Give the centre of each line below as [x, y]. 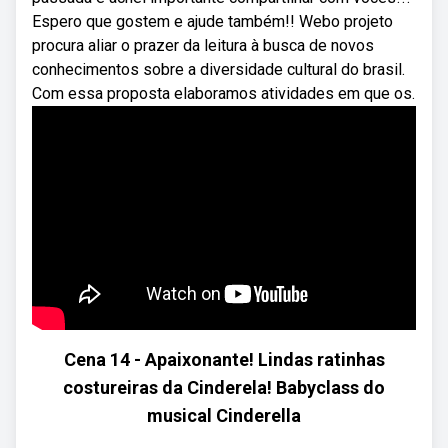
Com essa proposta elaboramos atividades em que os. [223, 93]
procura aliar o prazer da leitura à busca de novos [203, 45]
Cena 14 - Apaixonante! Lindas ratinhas [224, 359]
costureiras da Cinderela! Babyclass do [224, 387]
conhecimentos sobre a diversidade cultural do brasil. [218, 69]
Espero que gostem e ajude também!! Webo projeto [212, 21]
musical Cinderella [224, 415]
